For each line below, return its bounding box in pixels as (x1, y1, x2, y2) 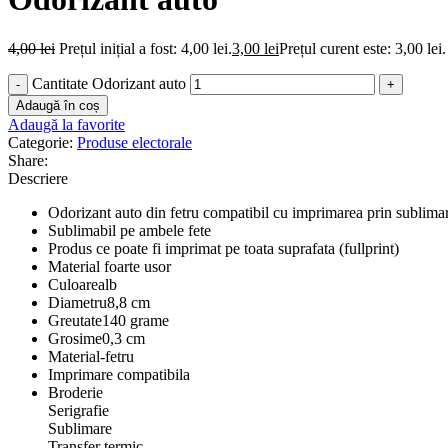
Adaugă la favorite (8, 115, 125, 133)
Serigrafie (48, 401, 109, 419)
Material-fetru (48, 347, 134, 365)
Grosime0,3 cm (48, 329, 145, 347)
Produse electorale (77, 133, 192, 151)
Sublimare (48, 419, 112, 437)
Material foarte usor (48, 257, 171, 275)
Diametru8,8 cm (48, 293, 150, 311)
